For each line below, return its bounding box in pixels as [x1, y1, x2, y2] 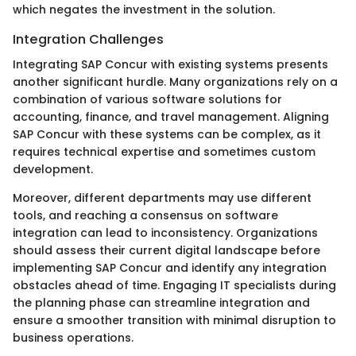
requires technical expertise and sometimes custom [13, 144, 315, 161]
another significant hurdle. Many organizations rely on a [13, 74, 338, 91]
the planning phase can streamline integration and [13, 295, 310, 311]
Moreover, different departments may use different [13, 190, 311, 207]
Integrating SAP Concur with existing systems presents [13, 56, 328, 73]
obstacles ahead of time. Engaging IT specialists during [13, 277, 336, 294]
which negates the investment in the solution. [13, 2, 275, 18]
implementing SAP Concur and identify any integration [13, 260, 327, 277]
